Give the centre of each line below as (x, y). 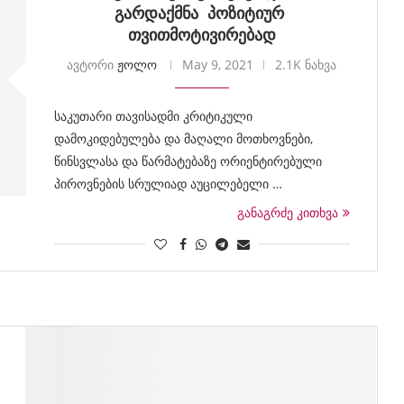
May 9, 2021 (218, 64)
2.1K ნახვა (306, 64)
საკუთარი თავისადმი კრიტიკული (153, 116)
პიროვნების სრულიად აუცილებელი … (168, 184)
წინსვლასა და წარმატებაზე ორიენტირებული (188, 161)
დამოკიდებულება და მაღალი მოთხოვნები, (183, 138)
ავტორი (92, 64)
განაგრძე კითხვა (287, 212)
